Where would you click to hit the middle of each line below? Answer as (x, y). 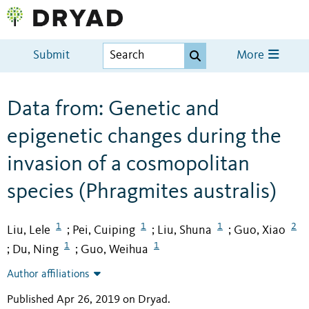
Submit (52, 56)
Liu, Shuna (185, 230)
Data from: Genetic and (113, 109)
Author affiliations (48, 275)
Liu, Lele (29, 230)
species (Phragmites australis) (142, 192)
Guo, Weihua (114, 250)
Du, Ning (36, 250)
